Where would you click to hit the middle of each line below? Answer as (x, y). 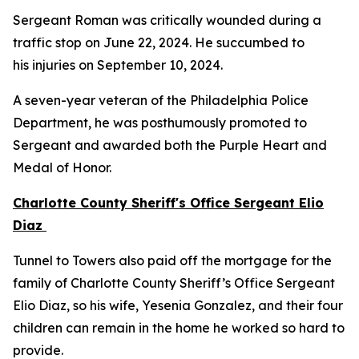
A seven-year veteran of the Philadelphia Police (161, 100)
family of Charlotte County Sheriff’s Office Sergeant (174, 283)
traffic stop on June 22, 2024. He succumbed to (159, 42)
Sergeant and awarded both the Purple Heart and (170, 145)
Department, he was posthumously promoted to (160, 123)
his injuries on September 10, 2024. (121, 65)
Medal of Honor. (64, 167)
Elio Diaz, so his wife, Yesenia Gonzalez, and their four (178, 305)
